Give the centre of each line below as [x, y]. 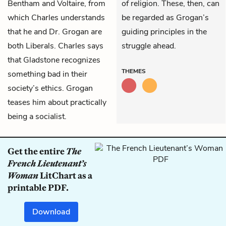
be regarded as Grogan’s [165, 17]
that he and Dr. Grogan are [55, 32]
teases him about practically [57, 102]
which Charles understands [56, 17]
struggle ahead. [149, 46]
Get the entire [37, 151]
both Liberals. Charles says [55, 46]
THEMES [134, 71]
